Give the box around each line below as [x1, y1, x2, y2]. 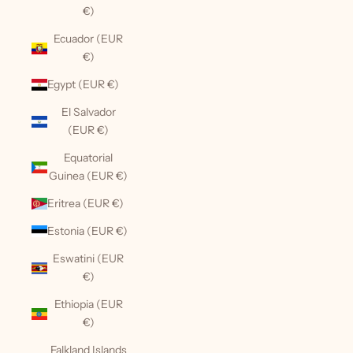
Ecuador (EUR [54, 32, 123, 46]
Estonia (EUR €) [47, 224, 128, 238]
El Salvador [61, 105, 116, 119]
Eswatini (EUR [53, 251, 124, 266]
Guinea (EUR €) [49, 169, 128, 183]
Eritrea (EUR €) [47, 196, 124, 210]
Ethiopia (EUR [54, 297, 123, 311]
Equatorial [64, 150, 113, 165]
